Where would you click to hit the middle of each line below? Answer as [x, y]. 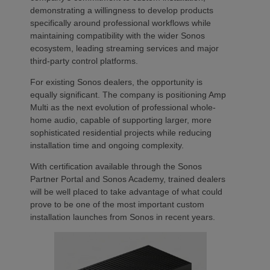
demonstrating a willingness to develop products [122, 10]
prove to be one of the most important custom [117, 204]
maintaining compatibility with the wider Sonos [118, 35]
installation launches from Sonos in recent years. [123, 217]
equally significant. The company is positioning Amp [128, 94]
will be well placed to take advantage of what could [126, 191]
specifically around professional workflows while [121, 23]
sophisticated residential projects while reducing [121, 132]
